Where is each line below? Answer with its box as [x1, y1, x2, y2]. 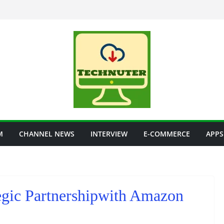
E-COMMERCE [143, 129, 190, 138]
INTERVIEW [90, 129, 127, 138]
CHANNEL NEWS [19, 129, 74, 138]
